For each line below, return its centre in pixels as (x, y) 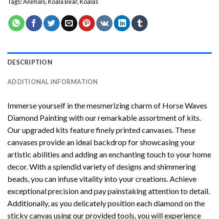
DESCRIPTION (30, 62)
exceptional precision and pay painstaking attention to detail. (109, 191)
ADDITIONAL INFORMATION (53, 82)
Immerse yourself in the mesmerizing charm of (85, 106)
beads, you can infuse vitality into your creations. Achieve (102, 179)
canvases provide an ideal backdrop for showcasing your (101, 142)
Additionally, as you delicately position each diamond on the (106, 203)
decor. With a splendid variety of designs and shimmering (102, 167)
